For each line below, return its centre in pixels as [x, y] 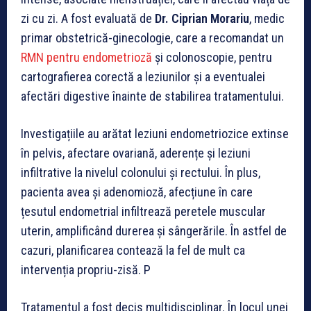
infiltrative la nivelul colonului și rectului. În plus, [141, 173]
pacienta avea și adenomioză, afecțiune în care [137, 192]
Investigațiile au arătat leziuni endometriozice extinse [155, 134]
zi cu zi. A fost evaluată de [88, 19]
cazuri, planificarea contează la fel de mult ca [133, 251]
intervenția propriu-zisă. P [86, 270]
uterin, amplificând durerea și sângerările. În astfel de [154, 231]
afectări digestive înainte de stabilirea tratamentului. [152, 96]
